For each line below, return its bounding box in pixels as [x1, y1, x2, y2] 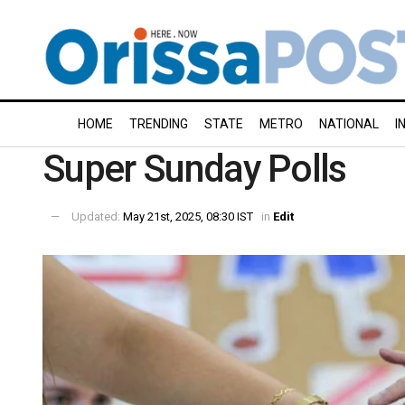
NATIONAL [319, 117, 379, 131]
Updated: [71, 209, 123, 223]
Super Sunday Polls [42, 146, 346, 191]
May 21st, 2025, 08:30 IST [123, 209, 253, 223]
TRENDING [129, 117, 188, 131]
